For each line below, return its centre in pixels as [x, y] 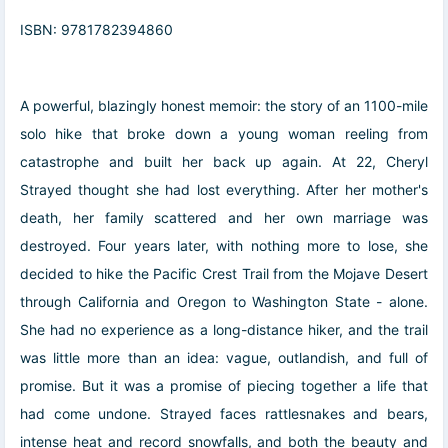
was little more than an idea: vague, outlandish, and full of [224, 358]
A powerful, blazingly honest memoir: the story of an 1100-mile [224, 106]
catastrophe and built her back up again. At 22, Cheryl [224, 162]
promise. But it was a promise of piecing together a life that [224, 386]
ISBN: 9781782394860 [96, 30]
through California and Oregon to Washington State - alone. [224, 302]
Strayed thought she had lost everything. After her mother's [224, 190]
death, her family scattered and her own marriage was [224, 218]
